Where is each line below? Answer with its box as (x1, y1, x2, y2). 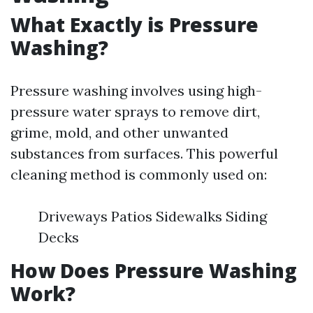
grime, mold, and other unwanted (10, 124, 228, 141)
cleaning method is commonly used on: (10, 166, 267, 183)
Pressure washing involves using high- (10, 82, 262, 99)
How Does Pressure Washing (10, 257, 297, 284)
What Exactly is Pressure (10, 11, 259, 38)
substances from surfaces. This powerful (10, 145, 278, 162)
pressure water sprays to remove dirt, (10, 103, 260, 120)
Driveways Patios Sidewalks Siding (38, 208, 267, 225)
